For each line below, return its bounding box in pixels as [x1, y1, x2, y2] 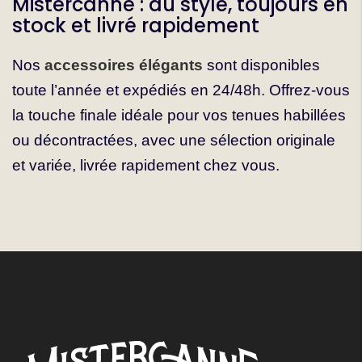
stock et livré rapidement [12, 12, 259, 40]
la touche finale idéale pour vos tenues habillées [12, 107, 346, 124]
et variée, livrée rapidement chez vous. [12, 157, 280, 175]
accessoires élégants [44, 57, 203, 74]
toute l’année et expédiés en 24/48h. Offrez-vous [12, 82, 350, 99]
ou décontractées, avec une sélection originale [12, 132, 335, 149]
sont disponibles [203, 57, 320, 74]
